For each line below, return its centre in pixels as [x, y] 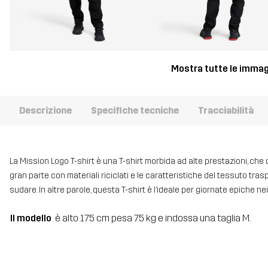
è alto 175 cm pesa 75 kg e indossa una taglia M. [153, 218]
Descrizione [45, 111]
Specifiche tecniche [135, 111]
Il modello [31, 218]
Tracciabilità [226, 111]
